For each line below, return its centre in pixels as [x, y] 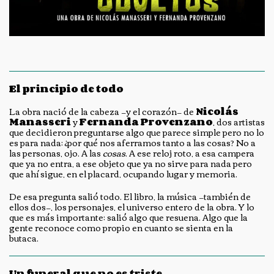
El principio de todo [66, 89]
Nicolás [217, 112]
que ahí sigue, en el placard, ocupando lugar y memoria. [124, 174]
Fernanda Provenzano [146, 122]
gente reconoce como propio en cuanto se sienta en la [121, 228]
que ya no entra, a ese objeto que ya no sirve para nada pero [131, 164]
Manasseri [40, 122]
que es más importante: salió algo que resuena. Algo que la [128, 217]
